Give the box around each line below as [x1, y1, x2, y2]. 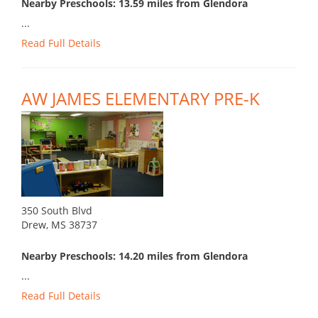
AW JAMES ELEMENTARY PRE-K [21, 87, 260, 111]
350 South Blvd [21, 204, 92, 218]
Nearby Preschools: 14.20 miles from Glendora [21, 249, 248, 263]
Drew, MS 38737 [21, 218, 97, 232]
